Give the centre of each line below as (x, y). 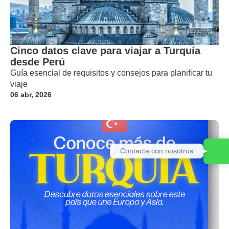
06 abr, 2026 (31, 94)
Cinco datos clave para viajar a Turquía (105, 50)
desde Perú (38, 62)
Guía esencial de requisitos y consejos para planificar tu (111, 73)
